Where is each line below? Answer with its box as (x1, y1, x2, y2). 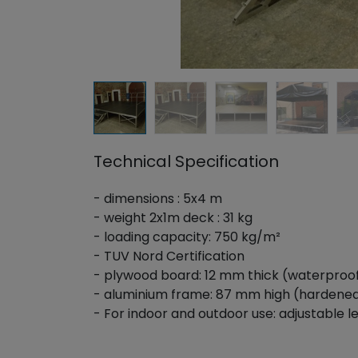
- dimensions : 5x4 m (93, 189, 225, 208)
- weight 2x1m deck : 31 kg (93, 209, 256, 227)
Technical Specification (93, 150, 283, 173)
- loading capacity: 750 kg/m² (93, 228, 284, 246)
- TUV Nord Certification (93, 247, 248, 265)
